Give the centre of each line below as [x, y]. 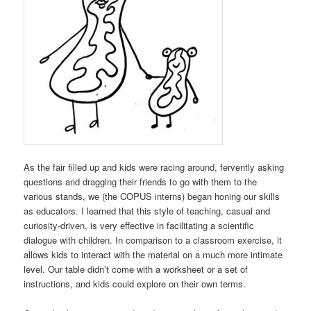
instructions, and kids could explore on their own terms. [135, 284]
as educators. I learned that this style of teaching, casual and [147, 211]
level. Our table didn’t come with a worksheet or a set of [136, 269]
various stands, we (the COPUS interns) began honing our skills [152, 196]
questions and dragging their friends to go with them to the [141, 182]
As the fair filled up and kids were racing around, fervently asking [154, 167]
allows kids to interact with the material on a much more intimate [153, 255]
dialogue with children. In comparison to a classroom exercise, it [153, 240]
